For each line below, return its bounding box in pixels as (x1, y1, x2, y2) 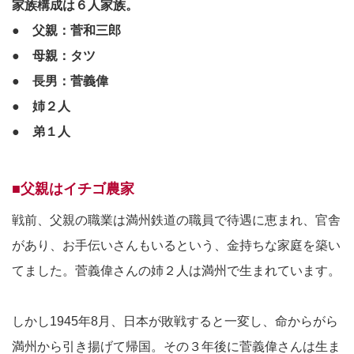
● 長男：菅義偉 (12, 74, 108, 88)
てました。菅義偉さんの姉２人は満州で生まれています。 (12, 264, 341, 278)
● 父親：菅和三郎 (12, 24, 121, 38)
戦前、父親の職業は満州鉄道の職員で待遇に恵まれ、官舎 (12, 213, 341, 228)
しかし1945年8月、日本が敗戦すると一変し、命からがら (12, 314, 338, 329)
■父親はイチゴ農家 (12, 181, 134, 198)
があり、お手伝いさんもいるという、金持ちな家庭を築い (12, 239, 341, 253)
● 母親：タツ (12, 49, 96, 63)
